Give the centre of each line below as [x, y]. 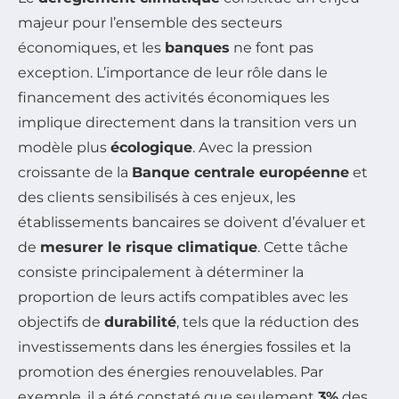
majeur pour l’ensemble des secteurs [150, 23]
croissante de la [75, 173]
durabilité [140, 322]
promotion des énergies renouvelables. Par [171, 372]
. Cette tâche [303, 248]
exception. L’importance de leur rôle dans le [173, 73]
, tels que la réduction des [268, 322]
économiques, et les [91, 48]
